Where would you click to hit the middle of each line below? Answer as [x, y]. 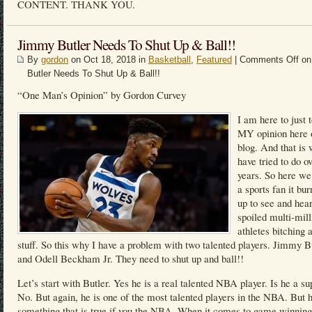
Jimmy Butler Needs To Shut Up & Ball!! [126, 45]
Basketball [170, 60]
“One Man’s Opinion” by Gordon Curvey [102, 95]
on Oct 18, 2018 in [108, 60]
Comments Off [269, 60]
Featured [214, 60]
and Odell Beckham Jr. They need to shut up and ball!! [131, 258]
